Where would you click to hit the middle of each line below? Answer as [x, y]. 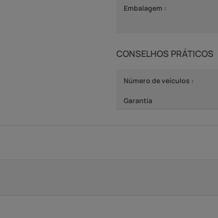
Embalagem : [145, 8]
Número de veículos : [159, 80]
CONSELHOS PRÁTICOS [165, 53]
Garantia [138, 100]
